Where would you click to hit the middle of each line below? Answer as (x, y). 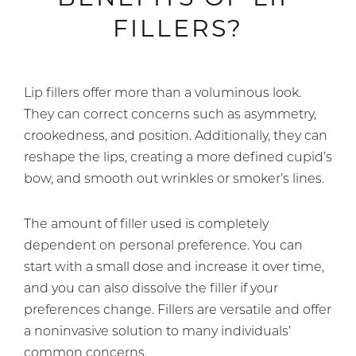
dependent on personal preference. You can (163, 246)
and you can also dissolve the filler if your (151, 289)
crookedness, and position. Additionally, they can (176, 136)
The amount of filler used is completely (146, 224)
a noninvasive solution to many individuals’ (157, 332)
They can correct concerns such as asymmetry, (170, 115)
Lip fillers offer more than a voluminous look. (163, 93)
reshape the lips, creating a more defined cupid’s (178, 158)
